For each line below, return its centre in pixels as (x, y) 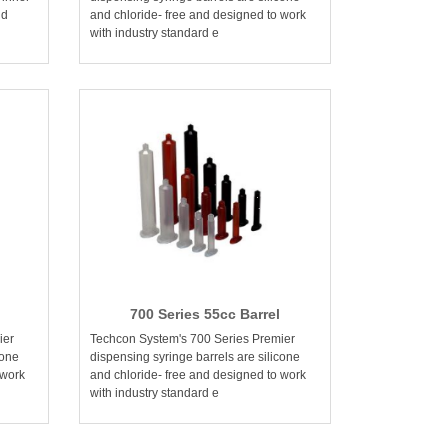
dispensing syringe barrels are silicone (195, 357)
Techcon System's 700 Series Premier (193, 339)
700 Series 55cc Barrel (205, 314)
